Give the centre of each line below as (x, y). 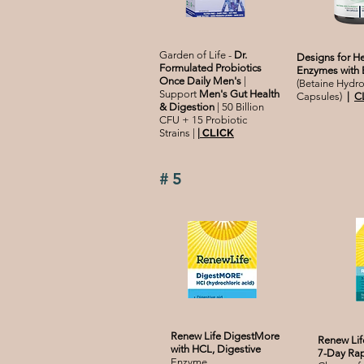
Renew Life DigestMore (225, 336)
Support (179, 94)
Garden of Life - (195, 55)
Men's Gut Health (239, 94)
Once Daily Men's (201, 81)
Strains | (178, 133)
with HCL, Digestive (216, 349)
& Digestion (188, 107)
